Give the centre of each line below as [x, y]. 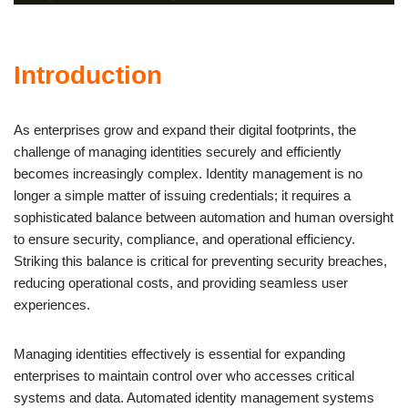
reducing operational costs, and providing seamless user [181, 282]
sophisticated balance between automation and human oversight [204, 217]
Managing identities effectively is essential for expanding [179, 353]
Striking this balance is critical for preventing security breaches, [200, 260]
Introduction [88, 75]
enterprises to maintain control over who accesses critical [184, 375]
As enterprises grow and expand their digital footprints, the [185, 129]
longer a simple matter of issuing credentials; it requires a [182, 195]
